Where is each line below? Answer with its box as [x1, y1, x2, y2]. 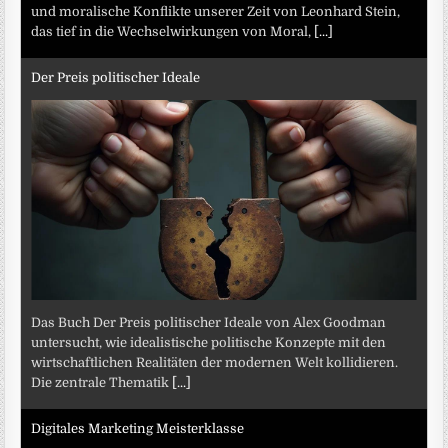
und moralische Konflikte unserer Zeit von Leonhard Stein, [31, 3, 401, 19]
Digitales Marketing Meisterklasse [31, 421, 245, 437]
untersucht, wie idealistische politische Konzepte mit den [31, 334, 387, 350]
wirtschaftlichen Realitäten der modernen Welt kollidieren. [31, 354, 399, 370]
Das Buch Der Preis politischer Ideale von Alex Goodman [31, 314, 387, 330]
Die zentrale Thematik [31, 374, 173, 390]
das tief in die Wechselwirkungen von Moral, [31, 23, 315, 39]
